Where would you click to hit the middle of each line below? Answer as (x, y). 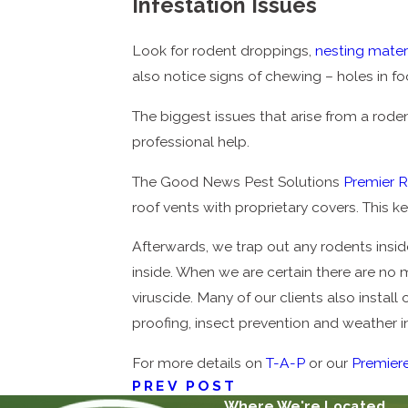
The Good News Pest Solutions (238, 181)
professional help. (191, 141)
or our (329, 362)
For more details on (199, 362)
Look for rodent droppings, (224, 51)
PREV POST (185, 385)
